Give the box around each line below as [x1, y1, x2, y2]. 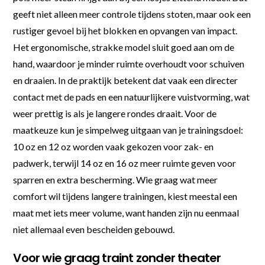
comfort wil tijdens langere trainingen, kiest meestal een [13, 190, 238, 202]
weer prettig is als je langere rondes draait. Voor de [13, 107, 217, 119]
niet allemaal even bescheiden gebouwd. [13, 223, 175, 235]
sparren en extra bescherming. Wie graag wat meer [13, 173, 218, 185]
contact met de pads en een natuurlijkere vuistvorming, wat [13, 91, 250, 102]
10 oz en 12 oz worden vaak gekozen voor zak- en [13, 140, 214, 152]
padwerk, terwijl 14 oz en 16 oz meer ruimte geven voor [13, 157, 237, 169]
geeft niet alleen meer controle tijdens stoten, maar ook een [13, 8, 251, 20]
